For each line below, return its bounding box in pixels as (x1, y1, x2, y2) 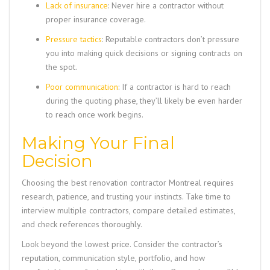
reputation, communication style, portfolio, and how (22, 253, 205, 264)
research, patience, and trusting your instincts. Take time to (22, 191, 231, 202)
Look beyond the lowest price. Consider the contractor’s (22, 239, 222, 250)
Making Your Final (22, 133, 175, 154)
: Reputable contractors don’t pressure (102, 34, 239, 45)
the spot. (46, 61, 77, 73)
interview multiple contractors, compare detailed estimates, (22, 205, 235, 216)
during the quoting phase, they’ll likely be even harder (46, 95, 242, 107)
